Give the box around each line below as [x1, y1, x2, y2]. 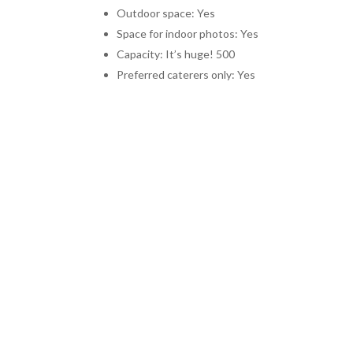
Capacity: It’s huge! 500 [117, 46, 236, 61]
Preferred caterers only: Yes [117, 67, 256, 81]
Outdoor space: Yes [117, 6, 216, 20]
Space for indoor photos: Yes [117, 26, 259, 40]
